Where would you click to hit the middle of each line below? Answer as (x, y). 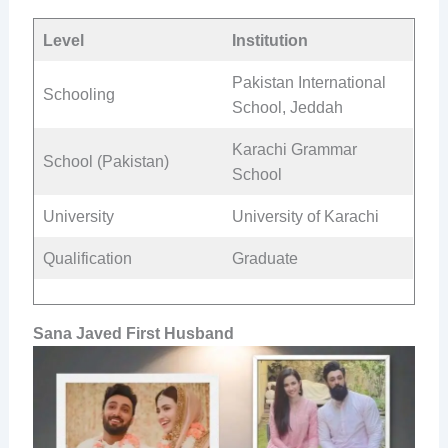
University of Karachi (305, 217)
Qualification (87, 259)
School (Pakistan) (105, 162)
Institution (269, 41)
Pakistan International (308, 83)
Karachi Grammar (294, 150)
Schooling (78, 95)
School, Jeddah (287, 108)
